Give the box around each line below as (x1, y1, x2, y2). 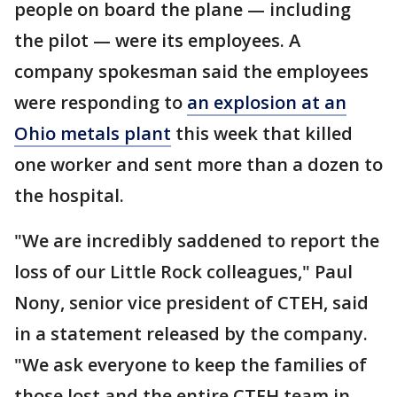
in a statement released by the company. (14, 322, 368, 346)
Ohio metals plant (14, 121, 171, 145)
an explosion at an (187, 90, 346, 114)
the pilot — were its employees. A (14, 28, 300, 52)
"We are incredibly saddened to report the (14, 229, 379, 253)
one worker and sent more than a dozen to (14, 152, 383, 176)
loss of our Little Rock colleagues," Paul (14, 260, 353, 284)
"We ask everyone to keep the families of (14, 353, 367, 377)
